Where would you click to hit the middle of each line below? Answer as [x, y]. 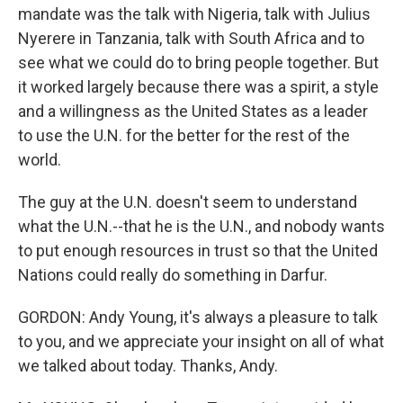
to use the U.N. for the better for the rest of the [184, 135]
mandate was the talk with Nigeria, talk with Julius [194, 14]
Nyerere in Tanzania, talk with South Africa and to [191, 38]
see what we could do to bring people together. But [198, 63]
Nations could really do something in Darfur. [173, 275]
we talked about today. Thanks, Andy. [148, 366]
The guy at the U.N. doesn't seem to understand [188, 202]
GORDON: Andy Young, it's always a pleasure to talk [198, 317]
